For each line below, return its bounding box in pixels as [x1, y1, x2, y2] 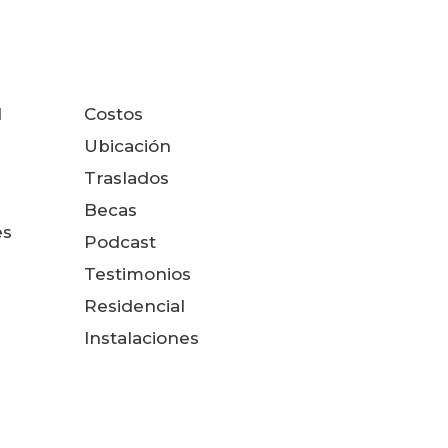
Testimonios [84, 264, 192, 284]
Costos [84, 104, 144, 124]
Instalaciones [84, 328, 200, 348]
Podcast [84, 232, 157, 252]
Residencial [84, 296, 186, 316]
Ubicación [84, 136, 172, 156]
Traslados [84, 168, 170, 188]
